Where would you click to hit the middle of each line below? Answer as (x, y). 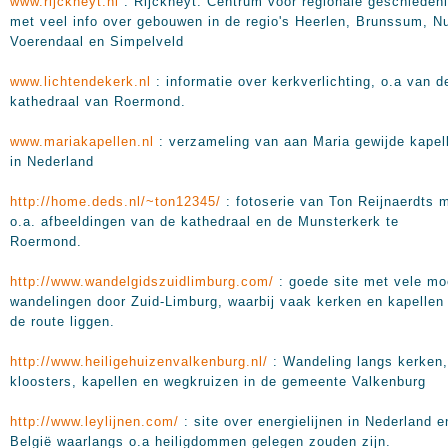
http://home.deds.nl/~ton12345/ (115, 201)
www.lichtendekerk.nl (80, 81)
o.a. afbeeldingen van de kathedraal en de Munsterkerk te (204, 221)
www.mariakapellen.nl (82, 141)
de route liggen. (62, 321)
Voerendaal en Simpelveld (97, 41)
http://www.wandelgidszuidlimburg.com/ (142, 281)
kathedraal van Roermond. (98, 101)
